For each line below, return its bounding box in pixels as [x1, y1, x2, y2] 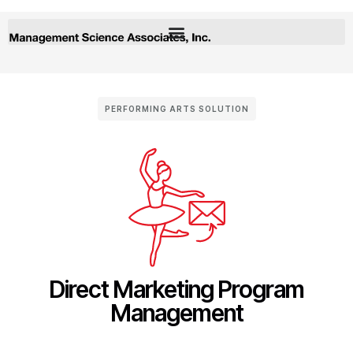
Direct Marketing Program [49, 274, 304, 303]
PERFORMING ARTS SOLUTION [104, 104, 249, 114]
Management [110, 298, 243, 327]
